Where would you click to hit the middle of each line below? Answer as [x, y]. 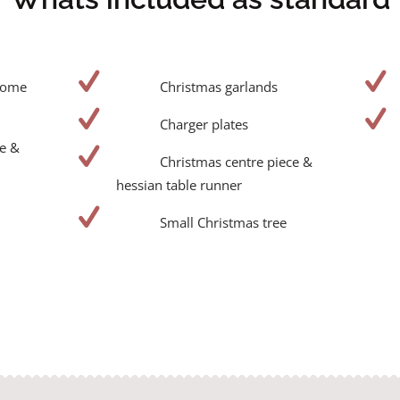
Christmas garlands [218, 87]
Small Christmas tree [223, 223]
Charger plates [204, 125]
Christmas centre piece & [236, 162]
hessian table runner [179, 185]
